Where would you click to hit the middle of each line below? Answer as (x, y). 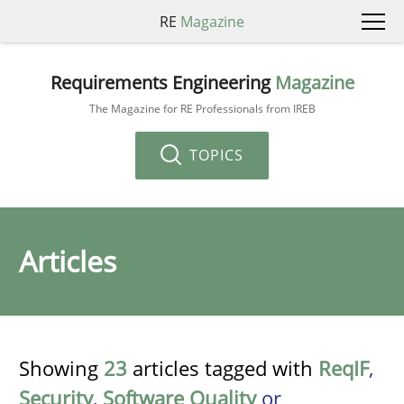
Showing (61, 368)
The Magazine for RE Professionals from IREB (202, 108)
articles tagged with (223, 368)
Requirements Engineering (162, 82)
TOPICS (214, 155)
